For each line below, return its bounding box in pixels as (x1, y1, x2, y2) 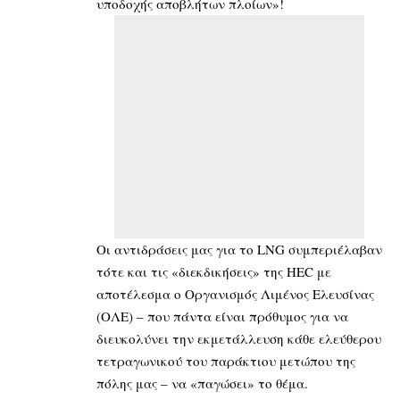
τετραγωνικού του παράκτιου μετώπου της (96, 351, 355, 370)
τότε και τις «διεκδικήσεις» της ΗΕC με (96, 262, 331, 280)
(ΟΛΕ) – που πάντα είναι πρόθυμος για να (96, 306, 348, 325)
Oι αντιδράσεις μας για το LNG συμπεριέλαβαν (96, 239, 382, 258)
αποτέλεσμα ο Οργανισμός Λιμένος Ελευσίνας (96, 284, 374, 303)
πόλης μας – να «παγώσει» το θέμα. (96, 373, 308, 392)
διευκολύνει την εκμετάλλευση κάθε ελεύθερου (96, 329, 381, 347)
